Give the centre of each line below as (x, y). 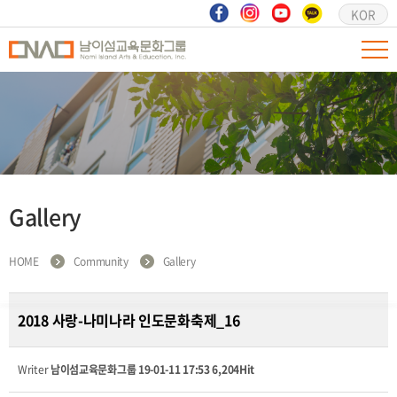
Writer (34, 370)
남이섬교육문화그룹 (93, 370)
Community (101, 261)
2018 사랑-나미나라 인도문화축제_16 (129, 320)
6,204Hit (234, 370)
